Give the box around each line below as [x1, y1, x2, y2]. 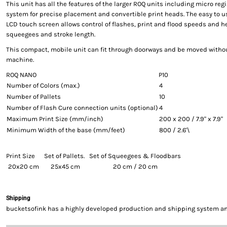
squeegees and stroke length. [6, 30, 95, 38]
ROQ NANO [6, 71, 36, 79]
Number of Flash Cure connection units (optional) [7, 104, 158, 111]
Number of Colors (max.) [7, 82, 80, 89]
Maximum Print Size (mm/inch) [7, 115, 103, 123]
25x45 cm [50, 163, 80, 170]
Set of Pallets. [41, 152, 89, 160]
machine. [6, 56, 34, 63]
